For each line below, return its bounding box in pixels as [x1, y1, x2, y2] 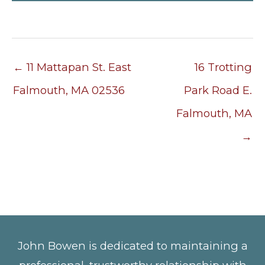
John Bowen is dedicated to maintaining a [17, 238, 248, 253]
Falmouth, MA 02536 [13, 83, 125, 98]
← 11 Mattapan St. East [13, 60, 131, 75]
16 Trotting [195, 60, 252, 75]
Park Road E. [184, 83, 252, 98]
